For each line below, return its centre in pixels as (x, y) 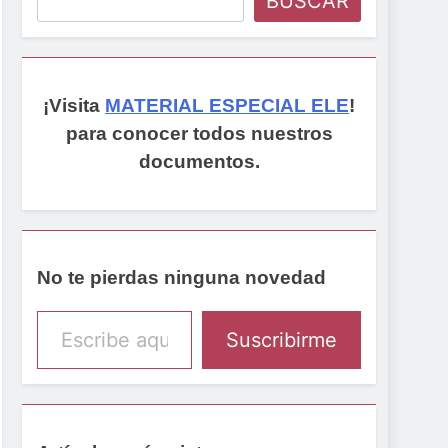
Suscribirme (281, 340)
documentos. (199, 161)
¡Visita (74, 105)
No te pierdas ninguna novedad (182, 278)
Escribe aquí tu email (56, 310)
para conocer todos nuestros (199, 133)
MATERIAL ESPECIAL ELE (227, 105)
